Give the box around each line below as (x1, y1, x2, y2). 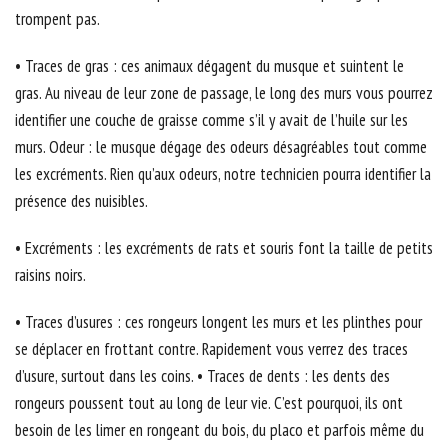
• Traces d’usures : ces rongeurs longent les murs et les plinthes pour (15, 311, 422, 334)
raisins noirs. (15, 264, 86, 287)
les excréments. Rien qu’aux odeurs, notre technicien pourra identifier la (15, 163, 431, 186)
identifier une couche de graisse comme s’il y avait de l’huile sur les (15, 109, 408, 132)
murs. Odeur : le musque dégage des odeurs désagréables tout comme (15, 136, 427, 159)
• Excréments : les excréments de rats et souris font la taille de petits (15, 237, 433, 260)
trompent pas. (15, 8, 100, 31)
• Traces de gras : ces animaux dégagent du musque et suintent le (15, 55, 404, 78)
